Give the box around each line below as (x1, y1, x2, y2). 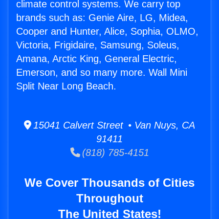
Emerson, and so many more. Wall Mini (16, 67, 187, 78)
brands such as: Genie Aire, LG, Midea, (16, 12, 188, 23)
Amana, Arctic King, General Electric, (16, 53, 177, 65)
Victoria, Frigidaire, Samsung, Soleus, (16, 40, 179, 51)
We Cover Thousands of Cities (24, 176, 195, 190)
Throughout (76, 192, 143, 205)
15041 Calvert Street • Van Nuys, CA (31, 120, 195, 131)
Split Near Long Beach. (16, 81, 116, 92)
